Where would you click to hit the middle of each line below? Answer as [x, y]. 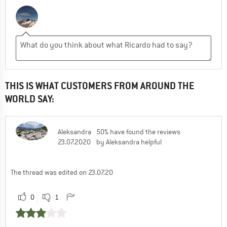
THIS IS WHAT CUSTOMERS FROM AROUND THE [100, 86]
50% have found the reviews [138, 131]
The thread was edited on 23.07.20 [62, 172]
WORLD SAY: [30, 99]
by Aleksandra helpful [129, 142]
